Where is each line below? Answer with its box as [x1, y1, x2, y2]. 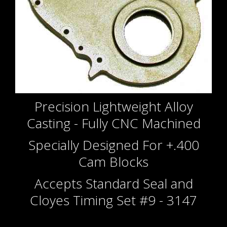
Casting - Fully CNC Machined [26, 114, 201, 133]
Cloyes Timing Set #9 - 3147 [30, 191, 197, 210]
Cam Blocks [79, 153, 148, 171]
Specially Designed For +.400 [28, 136, 199, 155]
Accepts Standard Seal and [34, 174, 193, 193]
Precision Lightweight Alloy [34, 97, 193, 116]
